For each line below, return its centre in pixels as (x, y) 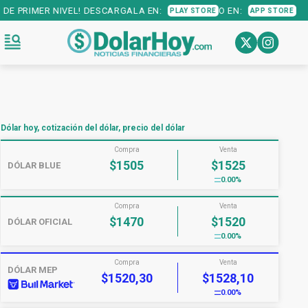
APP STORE (161, 10)
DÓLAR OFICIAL (40, 221)
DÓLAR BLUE (34, 165)
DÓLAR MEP (33, 270)
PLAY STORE (83, 10)
